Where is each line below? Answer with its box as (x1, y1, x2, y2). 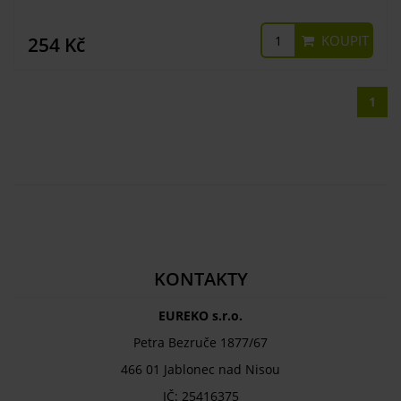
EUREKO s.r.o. (158, 307, 243, 324)
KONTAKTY (153, 267, 248, 291)
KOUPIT (318, 31, 369, 49)
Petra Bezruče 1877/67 (133, 334, 268, 351)
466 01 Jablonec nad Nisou (121, 361, 280, 378)
